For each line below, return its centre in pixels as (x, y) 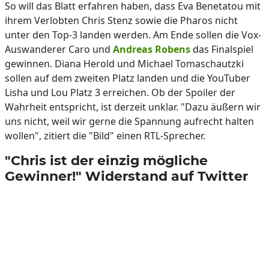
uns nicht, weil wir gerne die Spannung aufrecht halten (129, 121)
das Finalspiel (222, 49)
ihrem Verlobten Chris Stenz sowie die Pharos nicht (121, 20)
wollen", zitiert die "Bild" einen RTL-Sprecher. (105, 136)
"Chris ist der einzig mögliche (106, 160)
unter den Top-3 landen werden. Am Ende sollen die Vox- (133, 35)
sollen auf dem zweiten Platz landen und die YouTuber (128, 78)
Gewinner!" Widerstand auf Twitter (126, 176)
